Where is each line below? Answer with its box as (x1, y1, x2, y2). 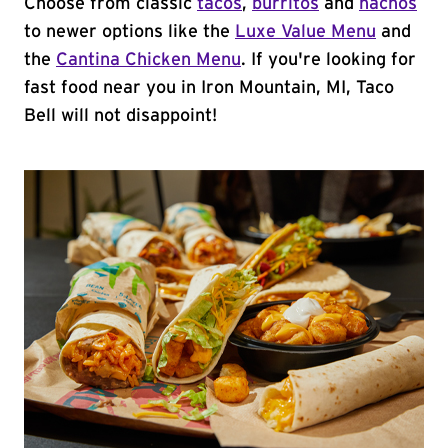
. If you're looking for (241, 51, 416, 69)
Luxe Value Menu (235, 23, 376, 41)
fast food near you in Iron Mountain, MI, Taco (24, 79, 394, 97)
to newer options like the (24, 23, 235, 41)
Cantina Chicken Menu (56, 51, 241, 69)
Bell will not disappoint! (24, 107, 217, 125)
